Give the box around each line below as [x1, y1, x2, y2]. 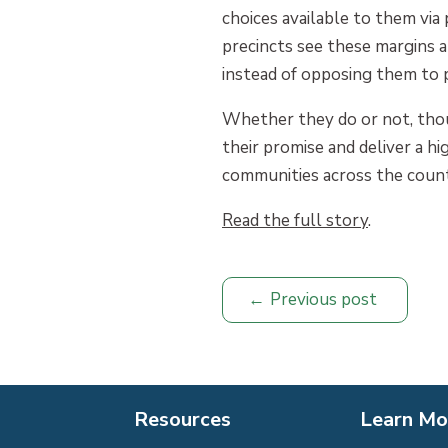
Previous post [270, 287, 377, 311]
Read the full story [222, 209, 368, 233]
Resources [134, 405, 232, 433]
